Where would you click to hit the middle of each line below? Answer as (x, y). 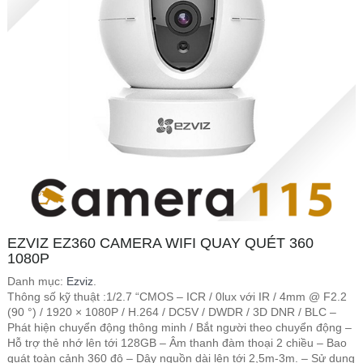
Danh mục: (37, 281)
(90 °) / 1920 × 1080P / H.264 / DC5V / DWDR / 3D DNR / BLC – (172, 312)
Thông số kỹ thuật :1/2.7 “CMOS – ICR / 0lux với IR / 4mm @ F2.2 (177, 297)
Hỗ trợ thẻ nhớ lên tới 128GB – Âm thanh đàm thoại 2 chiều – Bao (177, 343)
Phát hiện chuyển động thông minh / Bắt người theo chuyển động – (179, 327)
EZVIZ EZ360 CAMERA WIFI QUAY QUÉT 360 (160, 243)
